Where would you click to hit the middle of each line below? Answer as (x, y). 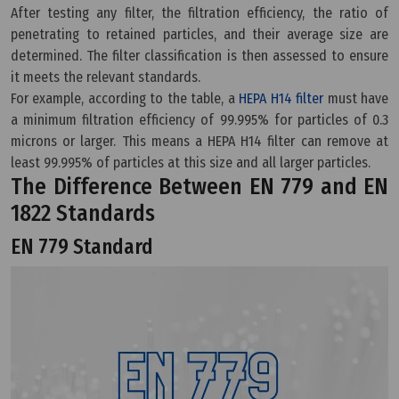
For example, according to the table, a (125, 99)
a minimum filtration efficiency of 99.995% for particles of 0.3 (199, 120)
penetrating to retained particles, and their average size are (199, 35)
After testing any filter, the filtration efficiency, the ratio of (199, 13)
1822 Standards (83, 214)
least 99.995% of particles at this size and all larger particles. (191, 163)
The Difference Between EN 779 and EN (199, 187)
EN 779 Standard (82, 247)
